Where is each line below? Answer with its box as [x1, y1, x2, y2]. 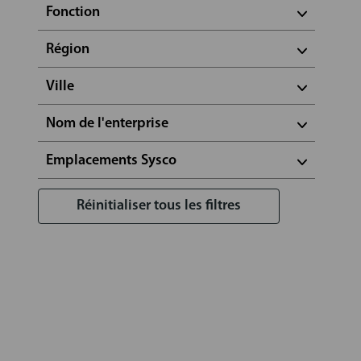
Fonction [45, 4, 100, 20]
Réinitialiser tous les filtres [76, 197, 241, 214]
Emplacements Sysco [45, 152, 176, 168]
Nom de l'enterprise [45, 115, 168, 131]
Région [45, 41, 89, 57]
